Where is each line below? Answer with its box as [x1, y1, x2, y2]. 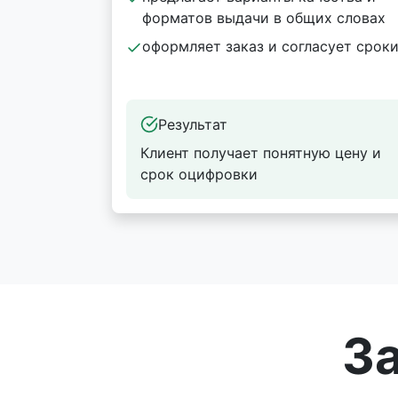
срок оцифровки [140, 165, 258, 183]
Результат [158, 115, 227, 133]
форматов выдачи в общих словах [142, 9, 386, 27]
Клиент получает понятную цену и [140, 144, 381, 162]
